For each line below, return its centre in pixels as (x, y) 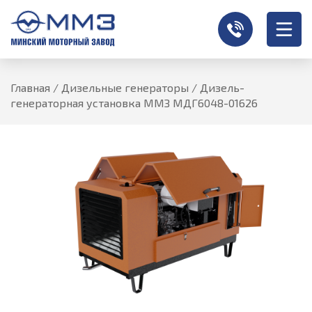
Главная (30, 87)
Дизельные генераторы (125, 87)
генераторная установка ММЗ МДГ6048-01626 (134, 103)
